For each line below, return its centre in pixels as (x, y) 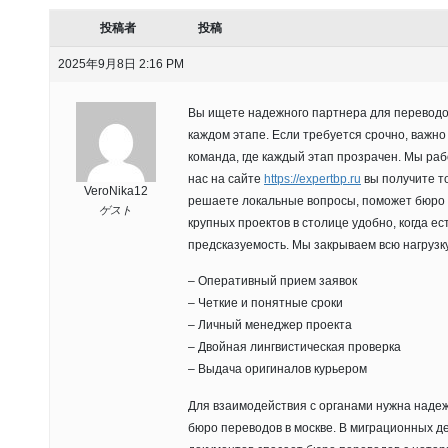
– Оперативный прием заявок (272, 281)
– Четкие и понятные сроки (265, 303)
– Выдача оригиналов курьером (277, 369)
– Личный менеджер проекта (270, 325)
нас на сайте (226, 178)
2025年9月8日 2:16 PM (121, 63)
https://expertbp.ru (312, 178)
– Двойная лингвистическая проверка (294, 347)
